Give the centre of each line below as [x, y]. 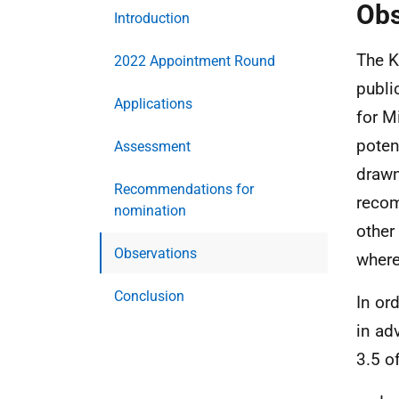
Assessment [152, 147]
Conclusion [149, 296]
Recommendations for [184, 189]
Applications [153, 104]
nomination [150, 211]
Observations [155, 253]
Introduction [152, 18]
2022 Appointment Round [195, 61]
